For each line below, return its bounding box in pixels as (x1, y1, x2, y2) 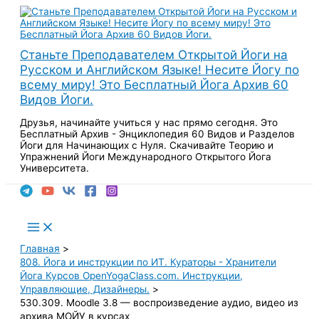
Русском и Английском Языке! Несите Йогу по (20, 62, 299, 78)
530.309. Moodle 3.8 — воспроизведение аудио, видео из (20, 296, 298, 308)
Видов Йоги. (20, 92, 93, 108)
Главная (20, 242, 60, 254)
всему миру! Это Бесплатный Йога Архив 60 (20, 77, 288, 93)
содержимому (5, 28, 73, 39)
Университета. (20, 162, 89, 174)
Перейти (5, 5, 45, 16)
